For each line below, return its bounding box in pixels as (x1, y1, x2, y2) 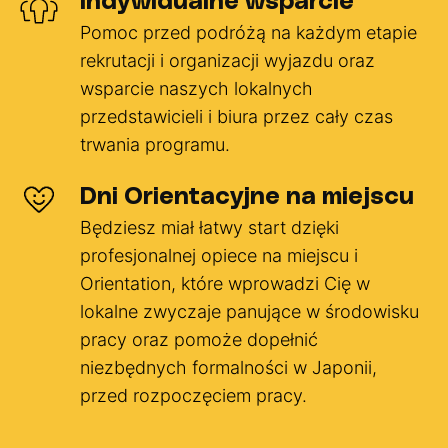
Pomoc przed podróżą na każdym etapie (80, 21, 417, 43)
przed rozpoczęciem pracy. (80, 384, 307, 406)
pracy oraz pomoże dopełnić (80, 328, 318, 350)
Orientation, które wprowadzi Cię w (80, 272, 370, 294)
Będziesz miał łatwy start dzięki (80, 216, 339, 238)
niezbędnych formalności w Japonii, (80, 356, 377, 378)
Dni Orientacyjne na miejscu (80, 184, 414, 209)
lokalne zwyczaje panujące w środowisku (80, 300, 419, 322)
